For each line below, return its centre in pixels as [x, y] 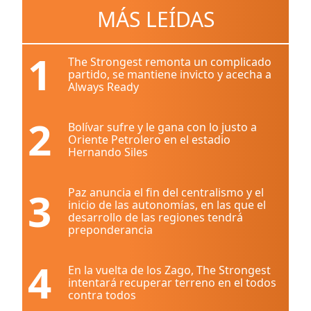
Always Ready [103, 87]
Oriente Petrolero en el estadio [149, 140]
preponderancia [110, 230]
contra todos [102, 295]
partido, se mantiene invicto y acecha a [170, 74]
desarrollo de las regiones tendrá [155, 217]
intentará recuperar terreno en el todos [172, 283]
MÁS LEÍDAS [155, 19]
